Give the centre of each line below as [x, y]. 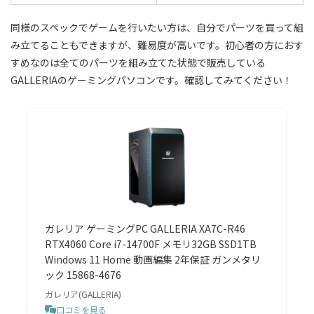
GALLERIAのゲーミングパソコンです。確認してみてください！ [151, 80]
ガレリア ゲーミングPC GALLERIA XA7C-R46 [145, 229]
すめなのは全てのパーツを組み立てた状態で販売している [138, 63]
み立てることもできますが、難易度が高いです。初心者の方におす [157, 45]
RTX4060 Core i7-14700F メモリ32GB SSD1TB [151, 244]
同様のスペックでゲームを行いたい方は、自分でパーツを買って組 [157, 28]
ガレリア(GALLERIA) [83, 294]
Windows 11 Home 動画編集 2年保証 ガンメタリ [153, 260]
